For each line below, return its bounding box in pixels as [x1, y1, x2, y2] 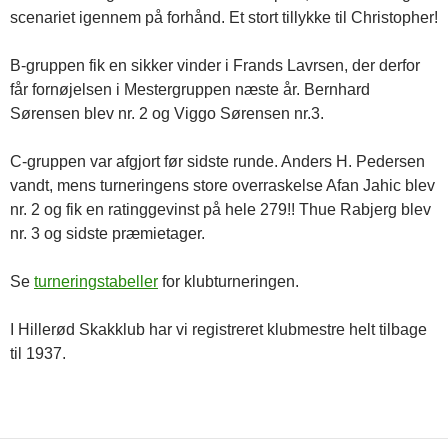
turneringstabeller [34, 273, 158, 290]
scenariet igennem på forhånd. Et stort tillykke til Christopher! [10, 9, 438, 26]
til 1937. [10, 345, 66, 362]
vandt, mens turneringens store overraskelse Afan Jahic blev [10, 177, 435, 194]
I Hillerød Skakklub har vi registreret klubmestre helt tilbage [10, 321, 427, 338]
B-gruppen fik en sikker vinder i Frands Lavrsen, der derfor [10, 57, 420, 74]
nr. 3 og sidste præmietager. [10, 225, 205, 242]
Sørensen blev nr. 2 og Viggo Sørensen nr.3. [10, 105, 324, 122]
